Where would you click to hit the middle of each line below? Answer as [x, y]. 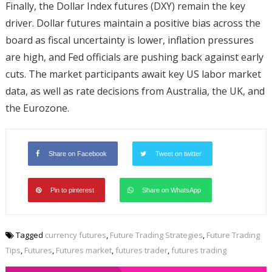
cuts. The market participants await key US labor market [133, 74]
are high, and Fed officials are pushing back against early [134, 57]
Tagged [30, 235]
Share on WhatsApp [171, 190]
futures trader [141, 250]
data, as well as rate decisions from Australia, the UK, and [135, 91]
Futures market [83, 250]
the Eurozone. [37, 108]
